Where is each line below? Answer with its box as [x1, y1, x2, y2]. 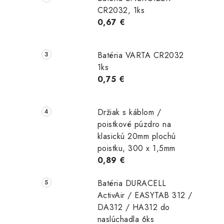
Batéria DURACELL [97, 177, 166, 189]
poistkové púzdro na [97, 118, 171, 130]
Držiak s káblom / [97, 106, 161, 118]
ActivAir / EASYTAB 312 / [97, 189, 192, 201]
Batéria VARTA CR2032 [97, 49, 184, 61]
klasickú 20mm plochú [97, 130, 176, 142]
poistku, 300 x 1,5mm [97, 142, 175, 154]
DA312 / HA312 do [97, 201, 170, 213]
